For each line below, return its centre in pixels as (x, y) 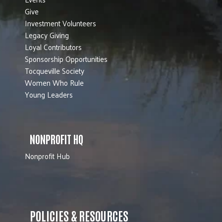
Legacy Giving (47, 35)
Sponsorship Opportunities (66, 58)
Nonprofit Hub (47, 156)
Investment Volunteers (60, 23)
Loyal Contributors (53, 47)
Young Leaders (49, 94)
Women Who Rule (54, 82)
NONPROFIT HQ (56, 139)
